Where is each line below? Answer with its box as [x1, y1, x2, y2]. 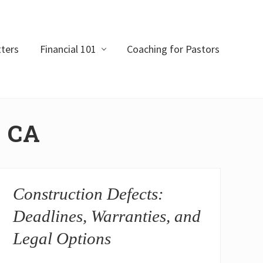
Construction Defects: [13, 184, 164, 204]
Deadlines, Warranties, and [13, 207, 201, 226]
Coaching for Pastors [127, 42, 220, 56]
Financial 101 [40, 42, 96, 56]
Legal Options [13, 229, 112, 248]
